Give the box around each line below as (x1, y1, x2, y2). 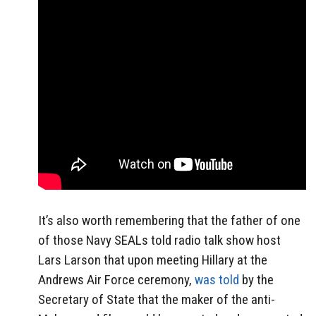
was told (195, 272, 239, 288)
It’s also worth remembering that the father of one (38, 212, 300, 229)
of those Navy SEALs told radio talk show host (38, 232, 281, 249)
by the (239, 272, 274, 288)
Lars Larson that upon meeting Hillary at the (38, 252, 267, 269)
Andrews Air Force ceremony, (38, 272, 195, 288)
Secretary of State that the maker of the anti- (38, 291, 275, 308)
